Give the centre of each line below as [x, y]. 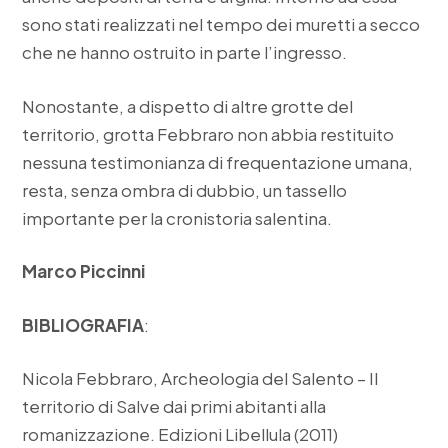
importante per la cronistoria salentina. [177, 217]
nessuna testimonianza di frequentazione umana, [218, 161]
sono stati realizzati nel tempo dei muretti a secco [221, 24]
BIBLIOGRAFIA [83, 324]
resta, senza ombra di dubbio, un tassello [185, 189]
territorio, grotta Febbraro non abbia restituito [208, 133]
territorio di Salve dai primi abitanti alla [174, 406]
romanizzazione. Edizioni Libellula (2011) [180, 434]
